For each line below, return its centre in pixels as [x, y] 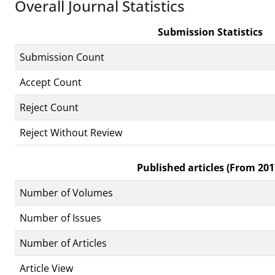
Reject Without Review [71, 132]
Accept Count [51, 82]
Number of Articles [63, 243]
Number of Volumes [66, 192]
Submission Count [62, 57]
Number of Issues [60, 218]
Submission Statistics [210, 32]
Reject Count [49, 107]
